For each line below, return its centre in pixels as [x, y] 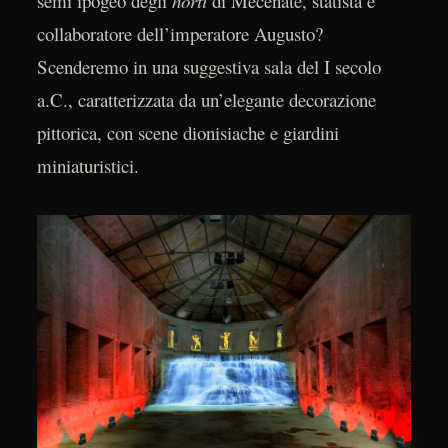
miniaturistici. [87, 165]
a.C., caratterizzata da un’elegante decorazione [206, 99]
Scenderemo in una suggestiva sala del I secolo [208, 66]
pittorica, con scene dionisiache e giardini [187, 132]
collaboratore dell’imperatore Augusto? [179, 33]
